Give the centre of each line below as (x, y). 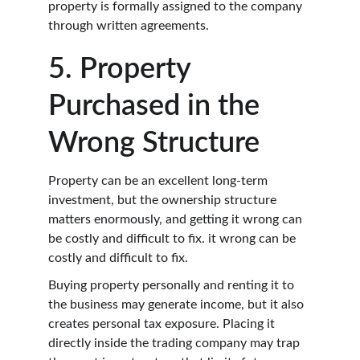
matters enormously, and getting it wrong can (177, 219)
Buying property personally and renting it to (173, 286)
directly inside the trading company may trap (176, 344)
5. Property (123, 69)
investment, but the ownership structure (164, 200)
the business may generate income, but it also (178, 305)
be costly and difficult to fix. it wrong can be (174, 238)
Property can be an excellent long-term (160, 180)
